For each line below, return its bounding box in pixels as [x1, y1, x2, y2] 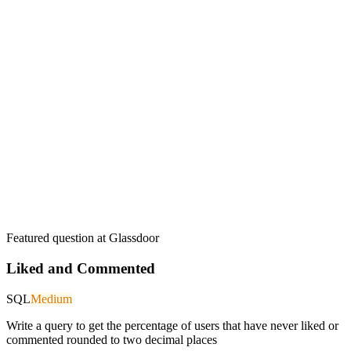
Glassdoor [109, 231, 159, 245]
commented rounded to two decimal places [6, 332, 217, 346]
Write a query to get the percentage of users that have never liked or [6, 318, 338, 332]
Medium [31, 291, 72, 306]
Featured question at [6, 231, 109, 245]
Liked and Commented [6, 259, 155, 277]
